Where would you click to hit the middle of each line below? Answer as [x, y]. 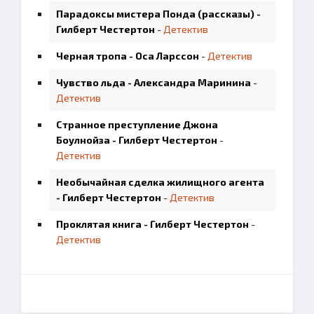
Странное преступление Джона [137, 124]
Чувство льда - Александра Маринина [153, 82]
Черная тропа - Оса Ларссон [128, 56]
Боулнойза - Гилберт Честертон [137, 140]
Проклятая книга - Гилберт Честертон [152, 224]
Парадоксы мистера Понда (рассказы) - [158, 14]
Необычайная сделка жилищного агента [160, 182]
